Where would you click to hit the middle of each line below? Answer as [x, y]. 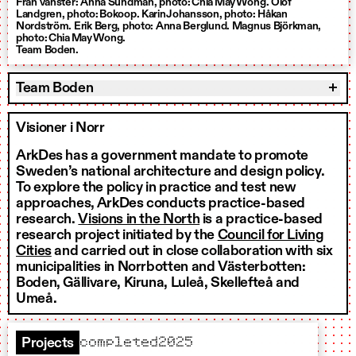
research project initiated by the [117, 235]
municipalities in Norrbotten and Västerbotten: [161, 267]
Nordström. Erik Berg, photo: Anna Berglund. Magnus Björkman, [169, 26]
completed [119, 342]
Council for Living [271, 235]
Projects [48, 343]
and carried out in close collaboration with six [192, 251]
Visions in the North [139, 219]
